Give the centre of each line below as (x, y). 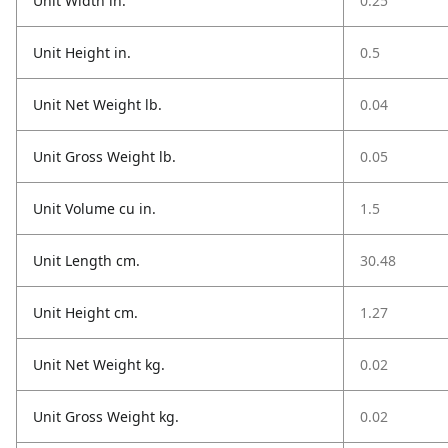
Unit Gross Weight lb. (104, 156)
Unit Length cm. (86, 260)
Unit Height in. (82, 52)
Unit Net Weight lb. (97, 104)
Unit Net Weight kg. (99, 364)
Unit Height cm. (85, 312)
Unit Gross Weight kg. (106, 416)
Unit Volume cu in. (94, 208)
